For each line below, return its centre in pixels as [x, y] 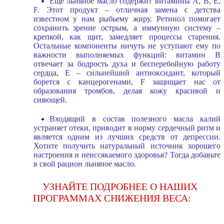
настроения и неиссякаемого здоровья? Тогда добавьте [127, 154]
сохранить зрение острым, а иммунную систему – [127, 27]
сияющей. [50, 99]
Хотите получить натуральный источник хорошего [127, 145]
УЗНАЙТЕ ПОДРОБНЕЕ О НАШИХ [120, 186]
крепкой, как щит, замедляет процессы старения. [127, 36]
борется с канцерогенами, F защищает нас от [127, 81]
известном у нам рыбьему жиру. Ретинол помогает [127, 18]
